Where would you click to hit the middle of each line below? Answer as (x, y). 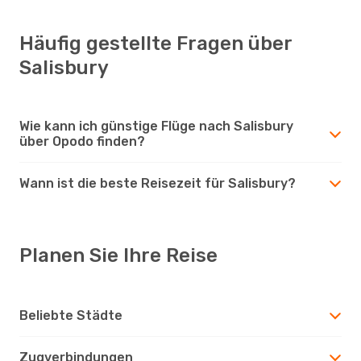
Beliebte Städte (71, 315)
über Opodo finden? (82, 141)
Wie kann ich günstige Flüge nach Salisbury (156, 126)
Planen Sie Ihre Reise (118, 255)
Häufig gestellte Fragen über (156, 43)
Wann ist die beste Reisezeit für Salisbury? (158, 183)
